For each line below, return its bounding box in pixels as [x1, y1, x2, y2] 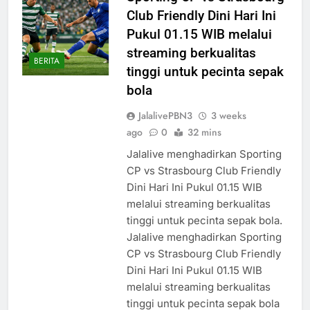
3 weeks [210, 109, 246, 123]
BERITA [34, 54, 60, 67]
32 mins [187, 125, 221, 140]
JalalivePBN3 [138, 109, 192, 123]
